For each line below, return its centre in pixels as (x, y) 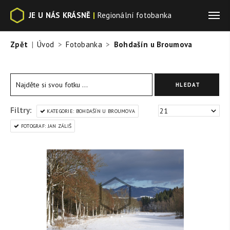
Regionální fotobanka (135, 15)
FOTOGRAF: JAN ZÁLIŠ (45, 126)
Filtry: (21, 110)
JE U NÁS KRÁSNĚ (60, 15)
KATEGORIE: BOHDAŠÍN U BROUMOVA (90, 111)
